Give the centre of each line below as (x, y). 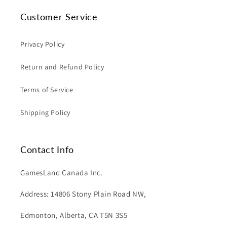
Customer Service (59, 17)
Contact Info (47, 150)
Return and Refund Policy (62, 67)
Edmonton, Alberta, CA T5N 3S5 (74, 215)
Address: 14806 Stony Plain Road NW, (83, 194)
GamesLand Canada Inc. (62, 173)
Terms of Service (47, 90)
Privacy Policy (43, 44)
